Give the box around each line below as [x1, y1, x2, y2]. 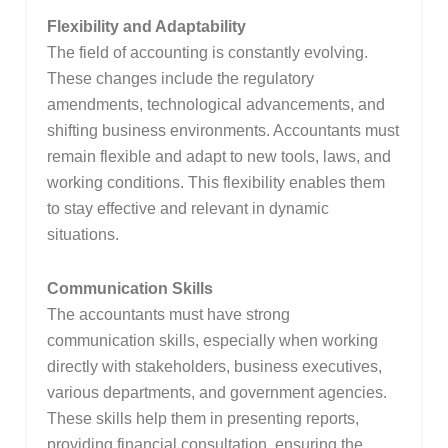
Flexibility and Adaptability [46, 18, 246, 36]
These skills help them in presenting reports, [46, 410, 359, 428]
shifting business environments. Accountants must [46, 122, 399, 140]
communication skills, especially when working [46, 332, 378, 350]
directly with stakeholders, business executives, [46, 358, 382, 376]
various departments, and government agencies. [46, 384, 387, 402]
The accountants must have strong [46, 306, 290, 324]
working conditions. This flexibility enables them [46, 174, 385, 192]
